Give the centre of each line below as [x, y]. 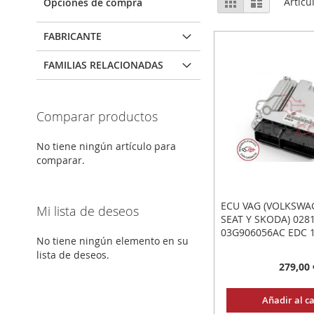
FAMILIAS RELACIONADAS [103, 65]
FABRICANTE [73, 36]
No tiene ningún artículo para [106, 146]
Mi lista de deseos [88, 211]
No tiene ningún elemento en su [112, 241]
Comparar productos [97, 116]
